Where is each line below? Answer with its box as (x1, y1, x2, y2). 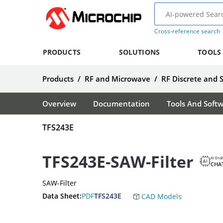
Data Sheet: (42, 191, 82, 201)
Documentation (93, 99, 150, 109)
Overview (42, 99, 76, 109)
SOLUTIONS (118, 47, 160, 57)
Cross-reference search (154, 27, 220, 35)
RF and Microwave (85, 74, 150, 84)
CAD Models (139, 192, 182, 202)
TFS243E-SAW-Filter (42, 150, 194, 172)
